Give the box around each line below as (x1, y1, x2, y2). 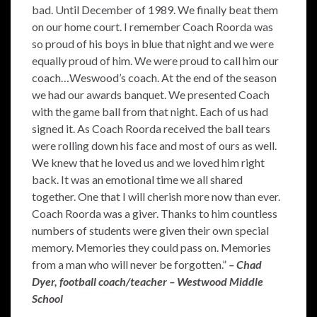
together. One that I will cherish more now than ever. (32, 190, 280, 203)
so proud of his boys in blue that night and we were (32, 37, 274, 50)
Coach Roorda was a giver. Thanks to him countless (32, 207, 277, 220)
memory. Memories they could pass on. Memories (32, 241, 271, 254)
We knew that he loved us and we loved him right (32, 156, 265, 169)
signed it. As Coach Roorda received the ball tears (32, 122, 270, 135)
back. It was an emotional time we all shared (32, 173, 243, 186)
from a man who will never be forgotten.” (32, 258, 229, 271)
